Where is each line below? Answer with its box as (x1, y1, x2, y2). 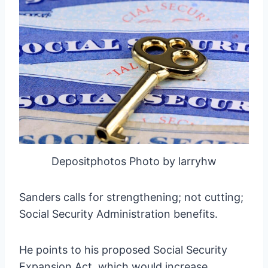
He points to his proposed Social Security (19, 243, 227, 256)
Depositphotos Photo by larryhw (51, 154, 217, 167)
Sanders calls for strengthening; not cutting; (19, 190, 243, 203)
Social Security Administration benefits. (19, 207, 218, 220)
